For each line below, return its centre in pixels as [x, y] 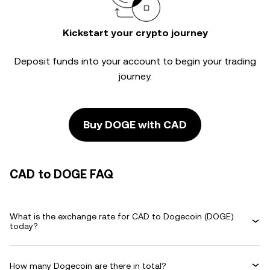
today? [24, 226]
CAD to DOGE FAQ [61, 174]
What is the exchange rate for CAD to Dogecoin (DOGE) [122, 216]
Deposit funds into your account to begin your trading [135, 61]
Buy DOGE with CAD [135, 124]
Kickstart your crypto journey [135, 33]
